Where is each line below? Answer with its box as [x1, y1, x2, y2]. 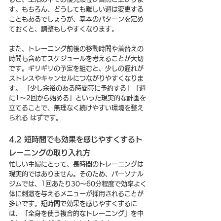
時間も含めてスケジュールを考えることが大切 [9, 55, 144, 62]
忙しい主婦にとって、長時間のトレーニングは [9, 160, 144, 167]
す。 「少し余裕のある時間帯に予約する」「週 [9, 84, 146, 91]
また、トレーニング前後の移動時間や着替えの [9, 45, 144, 52]
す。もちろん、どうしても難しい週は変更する [9, 5, 144, 12]
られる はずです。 [9, 114, 62, 121]
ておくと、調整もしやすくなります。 [9, 25, 118, 32]
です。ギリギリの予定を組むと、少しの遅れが [9, 65, 144, 72]
